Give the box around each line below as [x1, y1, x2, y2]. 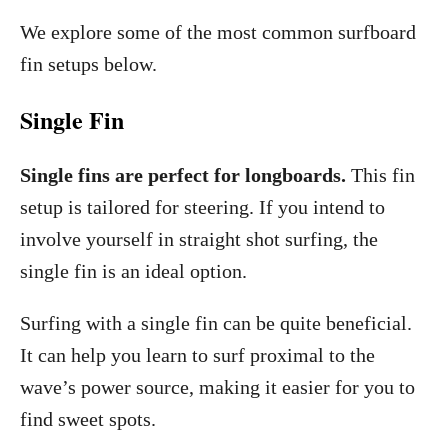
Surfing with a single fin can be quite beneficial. [20, 312, 412, 334]
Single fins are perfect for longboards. [20, 164, 351, 186]
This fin [351, 164, 415, 186]
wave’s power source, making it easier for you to [20, 376, 415, 398]
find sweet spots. [20, 408, 156, 430]
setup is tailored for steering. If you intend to [20, 196, 385, 218]
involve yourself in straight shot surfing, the [20, 228, 378, 250]
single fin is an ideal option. [20, 260, 247, 282]
